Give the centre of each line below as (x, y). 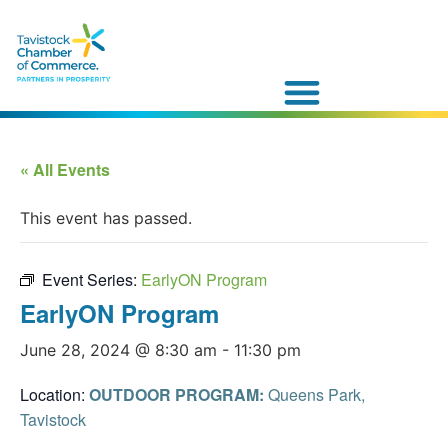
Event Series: (91, 279)
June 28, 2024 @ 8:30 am (118, 349)
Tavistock (53, 419)
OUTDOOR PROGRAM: (176, 394)
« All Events (65, 169)
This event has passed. (106, 217)
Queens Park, (316, 394)
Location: (54, 394)
